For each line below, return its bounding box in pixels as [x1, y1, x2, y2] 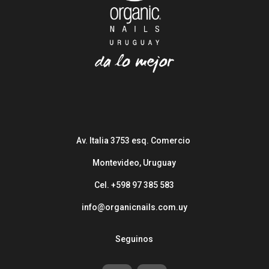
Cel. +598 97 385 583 [94, 180, 175, 190]
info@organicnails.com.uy [81, 202, 187, 213]
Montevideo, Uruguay [92, 158, 177, 168]
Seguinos [115, 234, 154, 244]
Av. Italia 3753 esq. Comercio [76, 136, 193, 146]
